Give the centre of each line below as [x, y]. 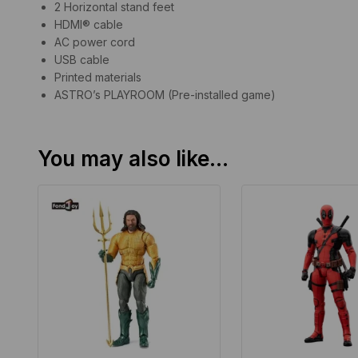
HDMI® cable [89, 24]
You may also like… [133, 158]
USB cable [82, 59]
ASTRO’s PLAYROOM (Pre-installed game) [165, 94]
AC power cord [95, 42]
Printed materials [98, 77]
